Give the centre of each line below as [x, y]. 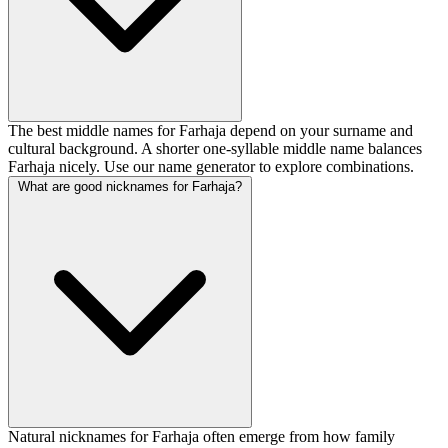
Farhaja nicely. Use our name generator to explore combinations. [211, 167]
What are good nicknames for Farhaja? [130, 187]
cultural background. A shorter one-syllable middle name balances [215, 149]
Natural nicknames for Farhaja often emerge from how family [201, 437]
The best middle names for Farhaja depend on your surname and [210, 131]
